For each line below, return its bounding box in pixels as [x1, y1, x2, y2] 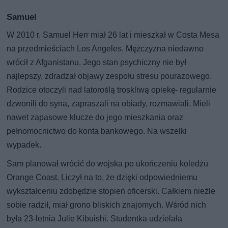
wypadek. [7, 139, 42, 150]
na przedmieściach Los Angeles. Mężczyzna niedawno [7, 43, 204, 53]
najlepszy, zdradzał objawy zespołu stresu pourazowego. [7, 71, 212, 81]
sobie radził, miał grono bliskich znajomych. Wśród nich [7, 199, 207, 210]
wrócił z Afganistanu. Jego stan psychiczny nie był [7, 57, 187, 67]
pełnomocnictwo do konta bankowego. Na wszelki [7, 126, 187, 136]
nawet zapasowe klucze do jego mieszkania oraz [7, 112, 184, 122]
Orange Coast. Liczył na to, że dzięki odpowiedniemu [7, 172, 198, 182]
